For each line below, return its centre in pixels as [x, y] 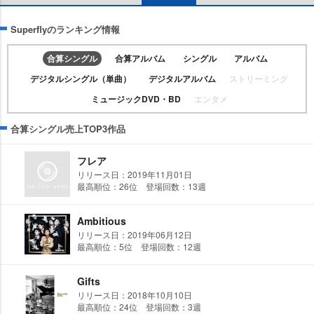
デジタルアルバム [182, 78]
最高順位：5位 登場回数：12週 [139, 246]
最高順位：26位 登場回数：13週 [142, 186]
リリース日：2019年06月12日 [135, 234]
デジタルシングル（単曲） [81, 78]
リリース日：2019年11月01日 [135, 174]
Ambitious [102, 221]
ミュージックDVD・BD [136, 99]
